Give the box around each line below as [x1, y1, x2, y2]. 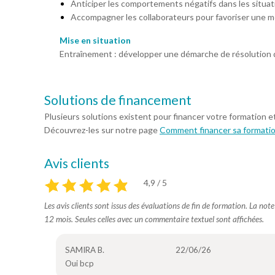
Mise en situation [60, 35, 131, 45]
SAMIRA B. [64, 245, 104, 255]
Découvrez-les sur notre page [44, 125, 160, 135]
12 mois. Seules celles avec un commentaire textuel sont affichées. [44, 214, 264, 224]
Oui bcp [64, 258, 94, 268]
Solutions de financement [44, 92, 192, 108]
